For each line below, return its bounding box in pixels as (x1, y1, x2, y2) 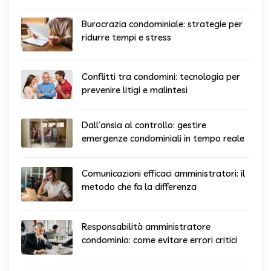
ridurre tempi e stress (82, 31, 171, 43)
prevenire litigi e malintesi (82, 84, 188, 96)
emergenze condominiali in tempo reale (82, 132, 244, 145)
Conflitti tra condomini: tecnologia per (82, 71, 240, 83)
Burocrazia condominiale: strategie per (82, 18, 243, 30)
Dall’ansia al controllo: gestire (82, 119, 206, 131)
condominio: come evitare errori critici (82, 234, 237, 246)
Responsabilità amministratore (82, 221, 211, 233)
